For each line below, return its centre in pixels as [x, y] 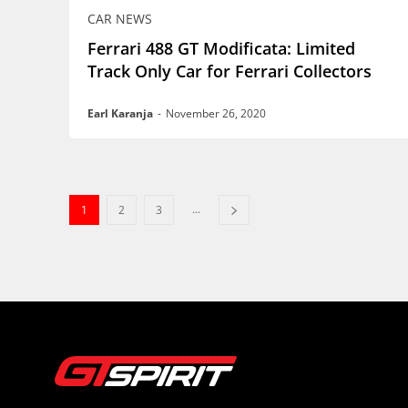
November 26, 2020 [216, 113]
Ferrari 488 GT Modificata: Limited [221, 48]
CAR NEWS [120, 18]
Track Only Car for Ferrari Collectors [229, 71]
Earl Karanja [120, 113]
